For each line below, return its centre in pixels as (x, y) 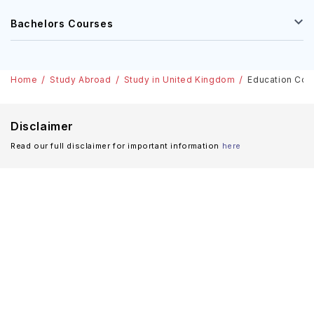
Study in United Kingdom (179, 80)
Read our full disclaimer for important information (115, 146)
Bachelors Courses (62, 23)
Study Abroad (81, 80)
